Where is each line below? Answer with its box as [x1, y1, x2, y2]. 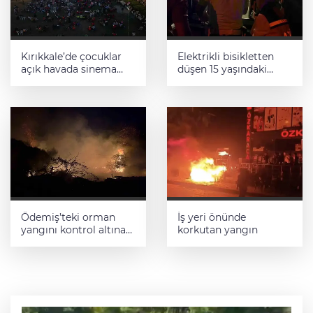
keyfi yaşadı [21, 75, 78, 88]
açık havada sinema [21, 62, 117, 75]
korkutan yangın [177, 223, 258, 236]
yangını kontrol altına [21, 223, 126, 236]
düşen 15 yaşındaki [177, 62, 267, 75]
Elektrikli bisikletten [177, 50, 274, 63]
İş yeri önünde [177, 210, 246, 224]
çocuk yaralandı [177, 75, 254, 88]
